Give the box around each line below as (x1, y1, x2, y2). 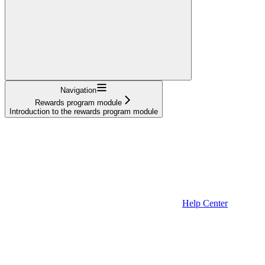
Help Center (182, 198, 228, 209)
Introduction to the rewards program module (9, 107, 158, 117)
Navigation (60, 86, 96, 95)
